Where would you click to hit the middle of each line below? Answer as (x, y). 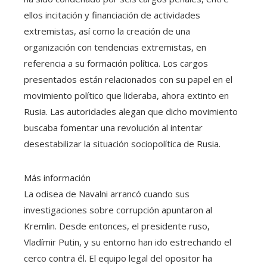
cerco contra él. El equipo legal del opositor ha (118, 258)
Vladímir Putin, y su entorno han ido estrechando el (128, 242)
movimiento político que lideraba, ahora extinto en (126, 95)
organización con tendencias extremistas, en (115, 47)
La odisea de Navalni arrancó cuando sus (107, 193)
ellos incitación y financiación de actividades (112, 15)
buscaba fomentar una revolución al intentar (113, 127)
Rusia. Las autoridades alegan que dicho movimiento (131, 111)
